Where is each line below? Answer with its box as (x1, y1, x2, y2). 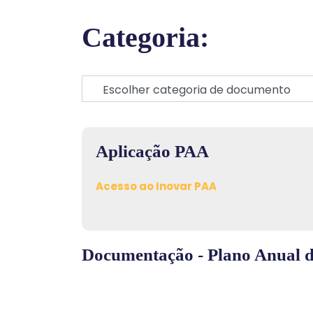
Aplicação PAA (96, 142, 209, 161)
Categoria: (82, 22, 209, 53)
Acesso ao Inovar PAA (96, 179, 217, 194)
